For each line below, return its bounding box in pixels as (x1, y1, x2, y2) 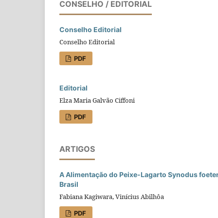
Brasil (59, 180, 78, 188)
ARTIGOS (59, 144, 95, 154)
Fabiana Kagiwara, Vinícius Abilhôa (59, 192, 164, 201)
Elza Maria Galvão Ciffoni (59, 95, 135, 105)
